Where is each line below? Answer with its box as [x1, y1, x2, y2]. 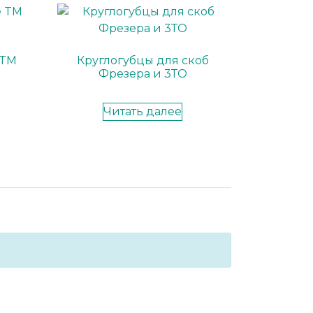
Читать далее [103, 104, 182, 118]
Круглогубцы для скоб [76, 53, 209, 67]
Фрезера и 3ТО [98, 66, 187, 80]
